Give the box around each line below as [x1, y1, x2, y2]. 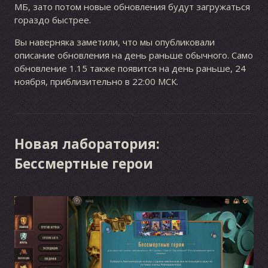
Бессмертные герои [14, 154, 153, 173]
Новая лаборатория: [14, 134, 160, 153]
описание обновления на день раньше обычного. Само [14, 48, 253, 61]
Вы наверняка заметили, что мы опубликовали [14, 35, 215, 48]
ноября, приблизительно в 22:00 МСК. [14, 75, 178, 87]
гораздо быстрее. [14, 13, 91, 26]
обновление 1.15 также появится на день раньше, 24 [14, 62, 246, 74]
